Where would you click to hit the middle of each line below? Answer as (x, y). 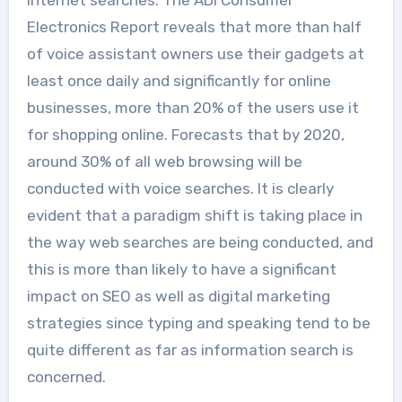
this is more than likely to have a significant (181, 269)
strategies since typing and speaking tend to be (198, 323)
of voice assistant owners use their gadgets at (195, 53)
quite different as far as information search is (190, 350)
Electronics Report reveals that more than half (194, 26)
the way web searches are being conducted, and (200, 242)
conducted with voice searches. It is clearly (180, 188)
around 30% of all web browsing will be (164, 161)
